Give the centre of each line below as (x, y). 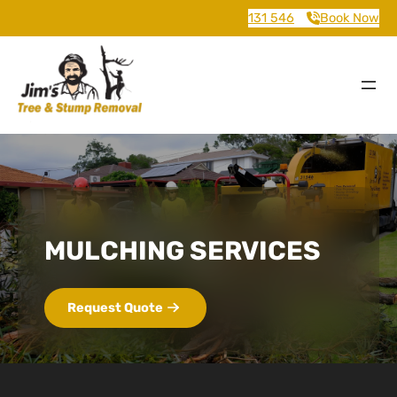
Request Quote (115, 307)
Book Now (350, 18)
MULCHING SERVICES (183, 250)
